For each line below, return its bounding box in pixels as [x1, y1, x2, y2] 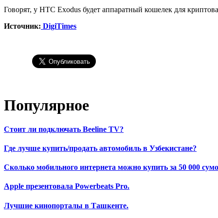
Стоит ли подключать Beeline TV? [4, 125, 124, 133]
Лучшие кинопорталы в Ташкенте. [4, 201, 128, 210]
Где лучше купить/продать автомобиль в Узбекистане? [4, 144, 197, 152]
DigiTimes [41, 21, 76, 30]
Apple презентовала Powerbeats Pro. [4, 182, 129, 191]
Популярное [4, 96, 89, 114]
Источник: [4, 21, 41, 30]
